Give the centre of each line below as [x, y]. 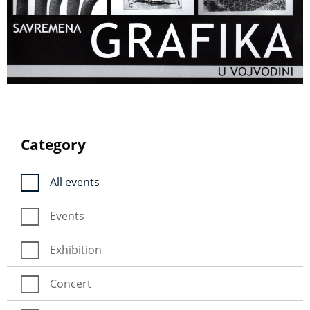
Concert [71, 283]
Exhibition [76, 249]
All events [75, 182]
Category [53, 144]
